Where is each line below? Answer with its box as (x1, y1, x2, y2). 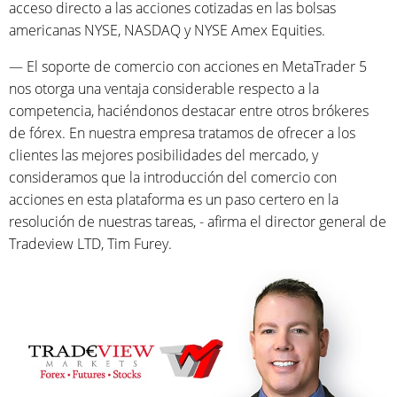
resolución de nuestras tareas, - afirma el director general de (9, 212, 386, 231)
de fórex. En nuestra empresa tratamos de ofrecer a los (9, 123, 355, 143)
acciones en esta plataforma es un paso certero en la (9, 190, 339, 209)
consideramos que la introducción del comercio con (9, 167, 337, 187)
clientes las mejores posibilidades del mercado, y (9, 145, 318, 165)
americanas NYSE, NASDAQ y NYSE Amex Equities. (9, 20, 325, 40)
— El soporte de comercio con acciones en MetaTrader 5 (9, 57, 367, 76)
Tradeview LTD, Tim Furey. (9, 234, 172, 253)
